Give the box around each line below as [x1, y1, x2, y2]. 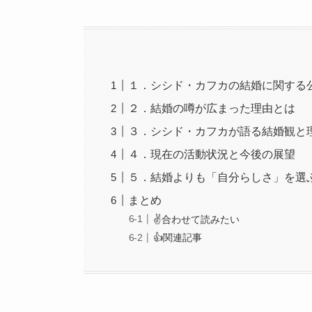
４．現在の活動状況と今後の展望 [128, 148, 296, 161]
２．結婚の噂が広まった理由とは [128, 102, 296, 115]
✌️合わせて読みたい [153, 213, 240, 225]
